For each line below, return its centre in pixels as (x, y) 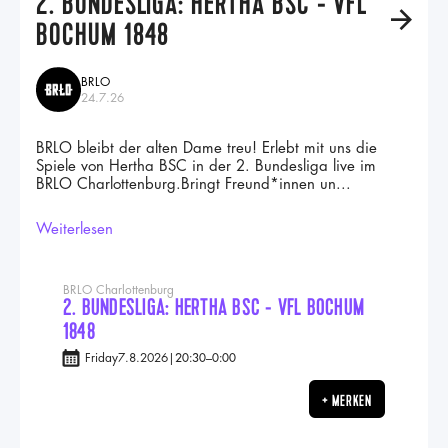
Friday (101, 358)
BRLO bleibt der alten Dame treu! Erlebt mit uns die (206, 148)
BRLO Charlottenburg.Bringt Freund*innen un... (193, 184)
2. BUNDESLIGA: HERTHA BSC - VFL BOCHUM (214, 308)
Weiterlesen (74, 229)
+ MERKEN (346, 401)
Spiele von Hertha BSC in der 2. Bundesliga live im (206, 166)
